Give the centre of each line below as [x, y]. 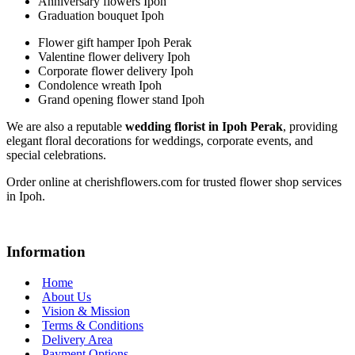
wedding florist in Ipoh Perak [204, 127]
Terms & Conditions [93, 325]
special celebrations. [56, 155]
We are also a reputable [66, 127]
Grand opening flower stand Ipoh [121, 100]
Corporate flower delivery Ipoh [116, 71]
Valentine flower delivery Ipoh [114, 57]
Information [46, 252]
